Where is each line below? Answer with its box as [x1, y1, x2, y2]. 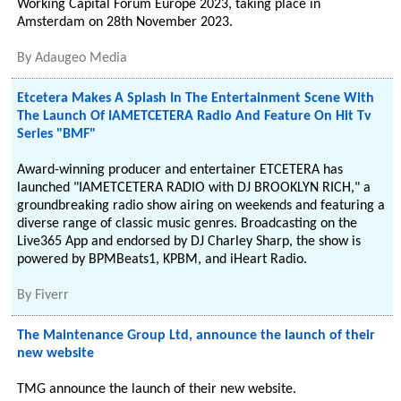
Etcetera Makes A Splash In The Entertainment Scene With [17, 91, 375, 106]
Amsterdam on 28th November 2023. [17, 15, 234, 30]
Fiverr [35, 288, 70, 303]
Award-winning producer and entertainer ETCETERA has [17, 163, 344, 177]
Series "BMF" [17, 127, 97, 141]
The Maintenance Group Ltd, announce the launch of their [17, 328, 376, 343]
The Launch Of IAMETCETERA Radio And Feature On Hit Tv [17, 109, 372, 124]
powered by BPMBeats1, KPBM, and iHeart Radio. [17, 252, 308, 267]
